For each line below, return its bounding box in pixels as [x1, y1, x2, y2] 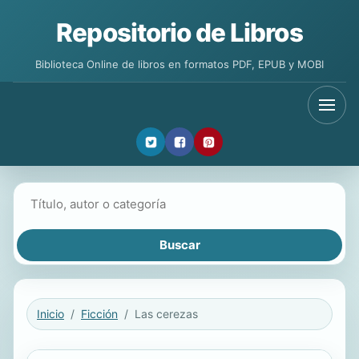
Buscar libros [16, 187, 91, 202]
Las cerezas [135, 307, 198, 321]
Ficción [81, 307, 118, 321]
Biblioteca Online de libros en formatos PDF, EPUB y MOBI [35, 58, 324, 71]
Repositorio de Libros [56, 18, 303, 48]
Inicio [37, 307, 64, 321]
